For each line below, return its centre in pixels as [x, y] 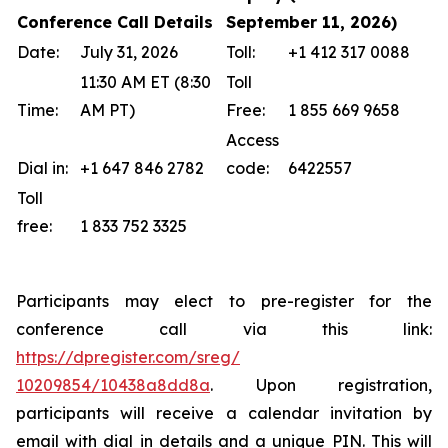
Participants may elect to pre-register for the [224, 301]
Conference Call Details [115, 22]
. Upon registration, [321, 385]
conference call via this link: [224, 329]
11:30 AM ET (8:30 [145, 82]
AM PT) [107, 110]
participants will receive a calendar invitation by [224, 413]
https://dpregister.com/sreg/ [128, 357]
